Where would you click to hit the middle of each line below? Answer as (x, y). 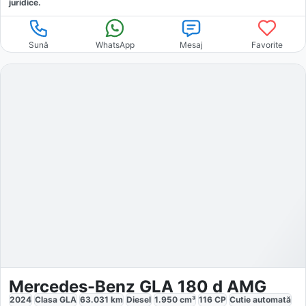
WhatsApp (115, 44)
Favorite (267, 44)
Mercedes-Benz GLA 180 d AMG (138, 287)
